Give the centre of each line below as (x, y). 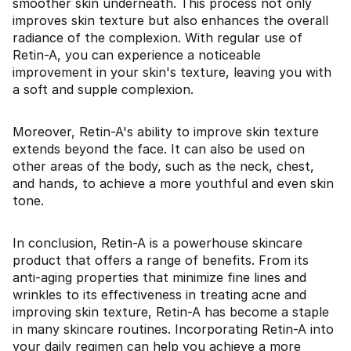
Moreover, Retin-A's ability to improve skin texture (166, 132)
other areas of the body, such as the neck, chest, (163, 166)
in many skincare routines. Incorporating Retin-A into (173, 329)
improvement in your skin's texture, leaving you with (172, 72)
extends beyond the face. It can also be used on (159, 149)
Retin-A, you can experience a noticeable (137, 55)
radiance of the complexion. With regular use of (157, 38)
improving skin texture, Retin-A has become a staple (171, 312)
